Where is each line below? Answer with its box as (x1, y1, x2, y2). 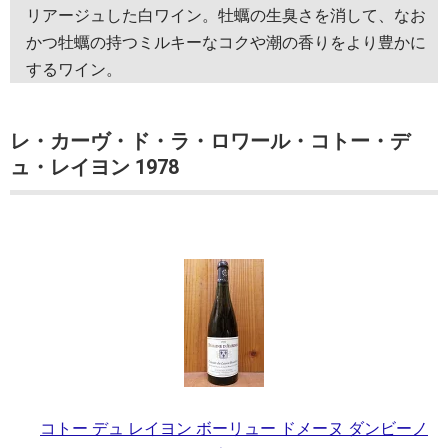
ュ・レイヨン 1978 (10, 154, 179, 179)
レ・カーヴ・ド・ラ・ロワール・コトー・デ (10, 128, 410, 153)
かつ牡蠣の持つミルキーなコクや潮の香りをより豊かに (26, 32, 426, 52)
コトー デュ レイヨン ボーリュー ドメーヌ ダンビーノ (40, 419, 428, 439)
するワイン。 (26, 59, 122, 79)
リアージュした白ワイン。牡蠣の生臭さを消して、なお (26, 5, 426, 25)
